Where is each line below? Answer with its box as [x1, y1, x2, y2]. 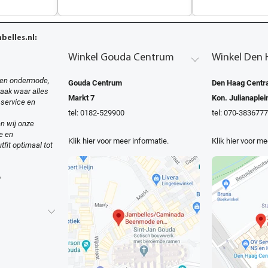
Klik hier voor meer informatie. [68, 136, 169, 145]
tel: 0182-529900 [68, 108, 124, 117]
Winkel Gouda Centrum [68, 51, 174, 63]
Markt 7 [68, 93, 95, 102]
